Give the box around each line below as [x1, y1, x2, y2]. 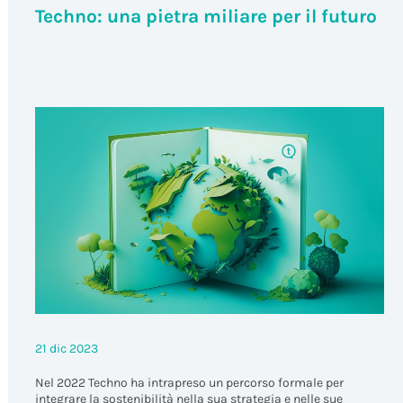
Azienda [133, 4, 270, 47]
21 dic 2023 [34, 341, 98, 357]
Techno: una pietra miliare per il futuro [34, 5, 377, 28]
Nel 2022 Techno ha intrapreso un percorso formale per [34, 375, 344, 391]
